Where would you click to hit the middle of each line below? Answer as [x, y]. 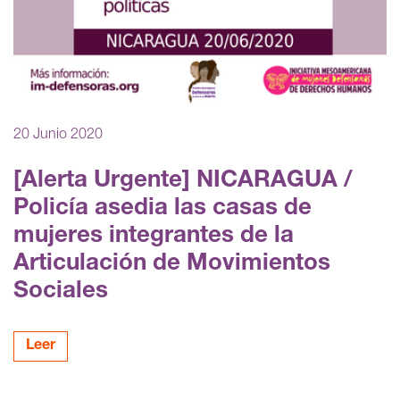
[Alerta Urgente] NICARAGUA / [183, 181]
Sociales [61, 292]
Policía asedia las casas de [162, 208]
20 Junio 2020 [58, 135]
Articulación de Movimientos [172, 264]
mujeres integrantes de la [154, 236]
